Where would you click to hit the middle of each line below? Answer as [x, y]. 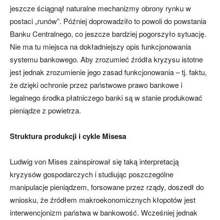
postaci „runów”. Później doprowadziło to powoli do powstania [108, 21]
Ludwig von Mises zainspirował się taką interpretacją [94, 162]
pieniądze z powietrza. [45, 110]
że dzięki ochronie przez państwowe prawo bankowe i [96, 85]
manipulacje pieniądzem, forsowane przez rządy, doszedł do [107, 187]
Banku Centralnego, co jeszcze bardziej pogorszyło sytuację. [108, 34]
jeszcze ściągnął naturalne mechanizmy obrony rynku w [100, 8]
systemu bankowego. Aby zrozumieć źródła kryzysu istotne [106, 59]
